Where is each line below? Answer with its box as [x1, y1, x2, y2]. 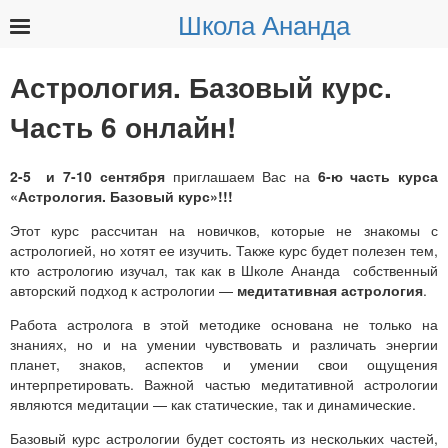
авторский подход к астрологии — [10, 279, 237, 300]
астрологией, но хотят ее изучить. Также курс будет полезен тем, [10, 239, 438, 260]
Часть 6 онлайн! [10, 105, 236, 147]
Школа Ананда [178, 5, 350, 42]
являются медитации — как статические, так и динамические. [10, 393, 416, 414]
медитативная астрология [237, 279, 423, 300]
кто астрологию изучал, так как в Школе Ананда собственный [10, 259, 438, 280]
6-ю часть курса [317, 165, 439, 186]
